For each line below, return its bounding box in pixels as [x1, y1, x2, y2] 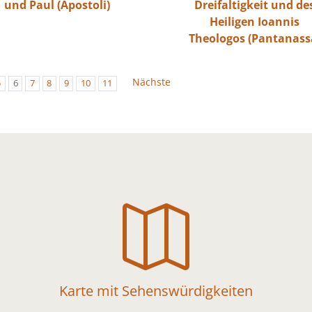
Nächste [132, 75, 171, 89]
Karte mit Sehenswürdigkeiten [58, 281, 253, 300]
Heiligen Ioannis [210, 13, 300, 29]
